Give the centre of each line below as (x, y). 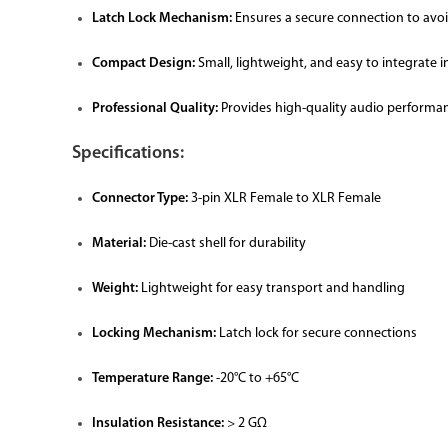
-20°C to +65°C (256, 378)
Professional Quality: (155, 108)
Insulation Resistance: (158, 423)
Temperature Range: (152, 378)
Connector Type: (140, 198)
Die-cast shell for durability (226, 243)
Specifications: (128, 153)
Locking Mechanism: (154, 333)
